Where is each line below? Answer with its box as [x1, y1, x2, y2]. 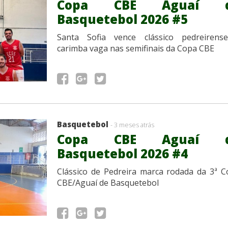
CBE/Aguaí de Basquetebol [57, 177, 159, 188]
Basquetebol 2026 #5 [57, 10, 188, 27]
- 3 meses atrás [110, 120, 154, 129]
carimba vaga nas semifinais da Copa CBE [57, 42, 214, 54]
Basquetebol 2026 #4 [57, 145, 188, 162]
